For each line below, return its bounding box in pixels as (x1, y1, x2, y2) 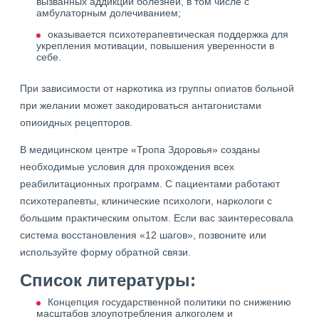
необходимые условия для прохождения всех (20, 161, 234, 172)
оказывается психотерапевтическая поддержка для (48, 28, 288, 40)
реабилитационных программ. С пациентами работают (20, 178, 280, 189)
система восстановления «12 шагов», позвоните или (20, 229, 266, 241)
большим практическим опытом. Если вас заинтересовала (20, 212, 293, 224)
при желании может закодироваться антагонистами (20, 100, 261, 111)
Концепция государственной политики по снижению (48, 296, 291, 308)
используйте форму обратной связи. (20, 246, 191, 258)
